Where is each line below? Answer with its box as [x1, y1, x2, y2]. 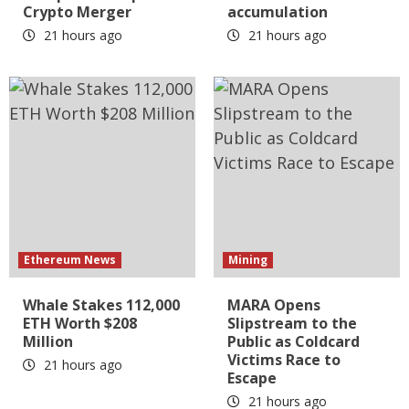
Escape [227, 368, 277, 389]
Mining [228, 252, 267, 268]
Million [23, 331, 73, 352]
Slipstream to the [227, 313, 357, 334]
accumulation [227, 2, 328, 23]
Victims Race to [227, 350, 341, 371]
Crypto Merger [23, 2, 131, 23]
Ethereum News [24, 252, 116, 268]
